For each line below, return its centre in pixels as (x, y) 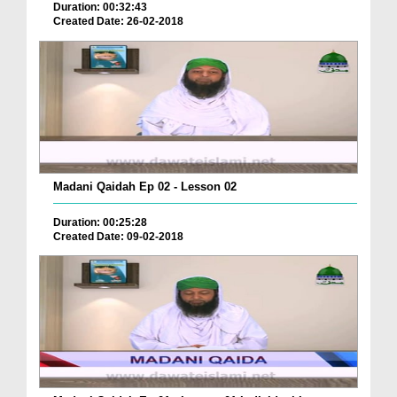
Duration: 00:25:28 (100, 222)
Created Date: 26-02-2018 (118, 21)
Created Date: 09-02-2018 (118, 236)
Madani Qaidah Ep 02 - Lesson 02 (145, 186)
